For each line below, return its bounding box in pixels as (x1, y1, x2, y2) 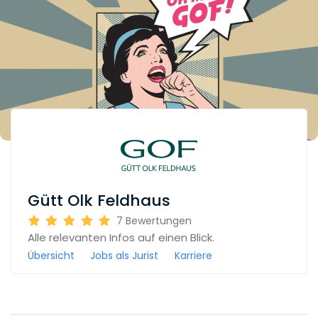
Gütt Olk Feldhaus (27, 190, 170, 212)
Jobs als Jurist (90, 248, 158, 263)
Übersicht (27, 248, 75, 263)
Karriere (174, 248, 212, 263)
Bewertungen (125, 213, 192, 228)
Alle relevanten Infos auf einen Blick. (27, 229, 214, 245)
